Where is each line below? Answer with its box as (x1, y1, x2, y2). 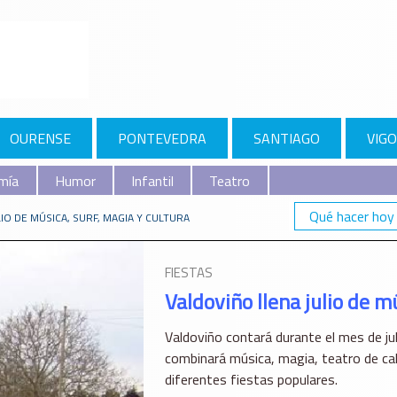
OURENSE (10, 128, 72, 150)
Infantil (131, 169, 175, 191)
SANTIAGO (253, 128, 320, 150)
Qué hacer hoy (309, 206, 395, 228)
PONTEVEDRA (117, 128, 206, 150)
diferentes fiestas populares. (164, 369, 338, 391)
